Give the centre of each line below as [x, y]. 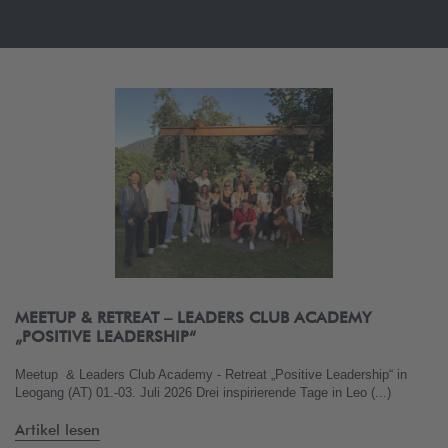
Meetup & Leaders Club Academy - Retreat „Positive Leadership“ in [211, 374]
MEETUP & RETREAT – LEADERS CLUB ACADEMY [193, 317]
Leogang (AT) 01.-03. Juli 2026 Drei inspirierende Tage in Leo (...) [203, 392]
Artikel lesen [57, 430]
